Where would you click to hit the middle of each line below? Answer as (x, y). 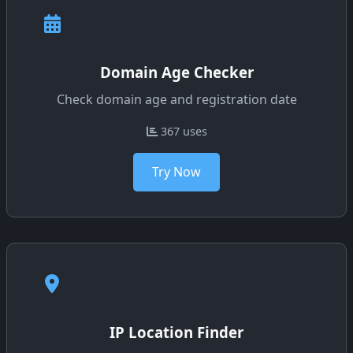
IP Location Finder (176, 333)
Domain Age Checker (176, 72)
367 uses (182, 132)
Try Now (176, 172)
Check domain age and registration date (176, 100)
